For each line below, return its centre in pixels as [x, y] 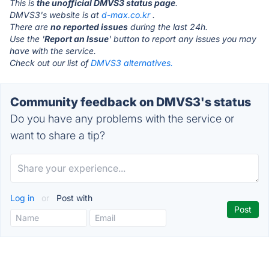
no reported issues [89, 27]
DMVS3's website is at [56, 15]
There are [30, 27]
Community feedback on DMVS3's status [131, 102]
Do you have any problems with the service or [122, 119]
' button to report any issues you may [183, 39]
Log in [23, 198]
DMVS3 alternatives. [132, 63]
